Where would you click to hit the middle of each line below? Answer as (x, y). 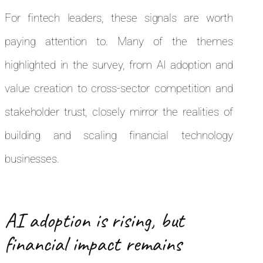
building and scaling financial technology (119, 136)
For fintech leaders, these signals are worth (119, 18)
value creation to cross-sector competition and (119, 89)
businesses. (32, 159)
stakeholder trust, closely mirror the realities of (119, 112)
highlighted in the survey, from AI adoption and (119, 65)
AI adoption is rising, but (95, 220)
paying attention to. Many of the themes (119, 42)
